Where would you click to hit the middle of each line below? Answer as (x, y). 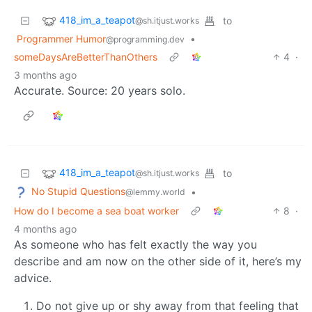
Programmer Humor (61, 38)
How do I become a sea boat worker (96, 210)
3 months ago (45, 75)
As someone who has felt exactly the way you (135, 244)
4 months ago (45, 228)
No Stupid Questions (78, 191)
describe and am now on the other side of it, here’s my (158, 261)
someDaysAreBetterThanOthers (86, 56)
